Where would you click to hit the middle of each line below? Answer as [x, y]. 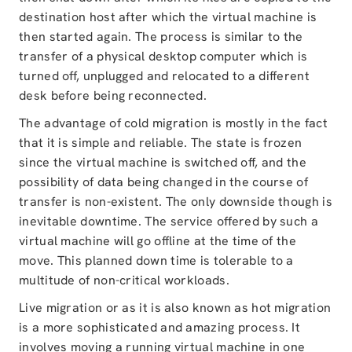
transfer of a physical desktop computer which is [163, 56]
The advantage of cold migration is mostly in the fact [173, 123]
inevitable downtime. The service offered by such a [169, 221]
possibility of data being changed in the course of [163, 182]
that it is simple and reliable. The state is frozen [161, 143]
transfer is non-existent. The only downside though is [176, 202]
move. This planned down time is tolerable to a [156, 260]
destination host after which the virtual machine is [168, 17]
